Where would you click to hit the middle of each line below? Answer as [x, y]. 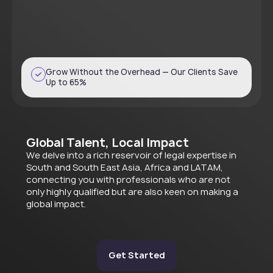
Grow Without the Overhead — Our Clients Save [142, 72]
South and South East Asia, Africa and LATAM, [125, 168]
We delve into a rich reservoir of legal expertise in [132, 156]
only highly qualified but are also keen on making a [133, 192]
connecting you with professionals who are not [129, 180]
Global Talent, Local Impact [108, 143]
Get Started [136, 255]
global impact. [56, 204]
